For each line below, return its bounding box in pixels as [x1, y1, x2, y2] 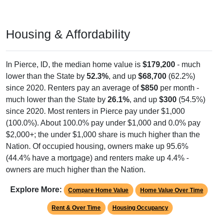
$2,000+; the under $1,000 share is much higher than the [6, 130, 200, 139]
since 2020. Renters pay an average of [6, 84, 141, 92]
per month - [158, 84, 199, 92]
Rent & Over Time [52, 204, 101, 212]
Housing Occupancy [112, 204, 168, 212]
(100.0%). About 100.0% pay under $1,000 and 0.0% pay [6, 119, 200, 127]
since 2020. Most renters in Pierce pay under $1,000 [6, 107, 185, 116]
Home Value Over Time [140, 187, 203, 194]
